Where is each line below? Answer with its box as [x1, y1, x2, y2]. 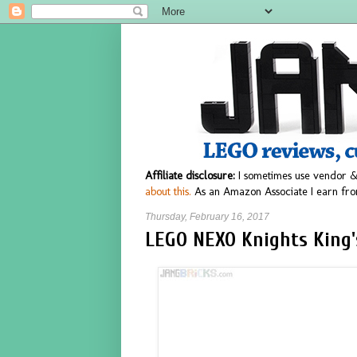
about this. [145, 184, 191, 198]
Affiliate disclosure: [145, 168, 235, 182]
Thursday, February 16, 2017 [145, 211, 269, 222]
